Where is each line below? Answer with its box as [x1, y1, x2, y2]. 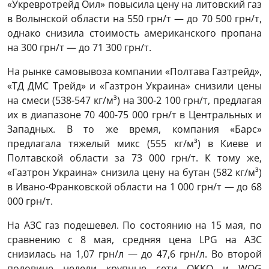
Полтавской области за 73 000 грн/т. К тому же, [7, 151, 262, 165]
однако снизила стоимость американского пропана [7, 26, 262, 40]
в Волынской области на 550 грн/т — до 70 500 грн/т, [7, 12, 262, 26]
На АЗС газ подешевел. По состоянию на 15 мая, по [7, 219, 262, 232]
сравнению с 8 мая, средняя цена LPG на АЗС [7, 233, 262, 247]
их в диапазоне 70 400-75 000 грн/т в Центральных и [7, 108, 262, 122]
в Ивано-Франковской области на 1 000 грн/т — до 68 [7, 180, 262, 194]
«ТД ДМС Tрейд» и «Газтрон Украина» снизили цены [7, 79, 262, 93]
